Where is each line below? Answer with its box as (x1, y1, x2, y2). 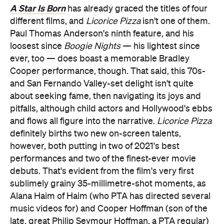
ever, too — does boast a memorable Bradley (10, 54, 189, 63)
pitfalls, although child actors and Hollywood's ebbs (10, 104, 212, 113)
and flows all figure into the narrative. (10, 116, 157, 126)
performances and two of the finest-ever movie (10, 154, 196, 163)
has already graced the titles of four (65, 4, 207, 13)
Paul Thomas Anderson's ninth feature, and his (10, 29, 194, 38)
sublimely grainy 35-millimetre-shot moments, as (10, 179, 206, 188)
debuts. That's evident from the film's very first (10, 166, 194, 176)
